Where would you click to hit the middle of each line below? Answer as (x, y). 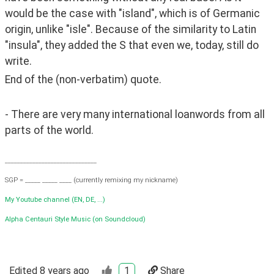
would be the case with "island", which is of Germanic (132, 13)
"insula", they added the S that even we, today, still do (132, 45)
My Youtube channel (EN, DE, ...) (55, 199)
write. (18, 61)
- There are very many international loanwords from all (135, 115)
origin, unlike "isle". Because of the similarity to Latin (131, 29)
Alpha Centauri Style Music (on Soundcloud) (75, 219)
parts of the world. (50, 131)
